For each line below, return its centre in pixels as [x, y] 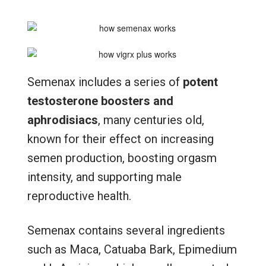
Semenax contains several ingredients [126, 230]
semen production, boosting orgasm [122, 158]
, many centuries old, [151, 120]
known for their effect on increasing [120, 139]
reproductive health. [79, 196]
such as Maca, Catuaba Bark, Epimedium [132, 249]
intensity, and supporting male [104, 177]
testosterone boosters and [100, 101]
